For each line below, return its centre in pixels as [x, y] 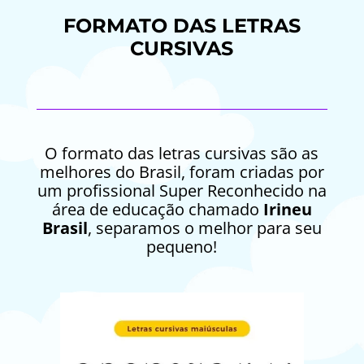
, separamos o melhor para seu [204, 228]
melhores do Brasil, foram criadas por [182, 172]
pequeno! [182, 247]
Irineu [285, 210]
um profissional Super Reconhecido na [182, 191]
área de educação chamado [155, 210]
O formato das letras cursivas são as [182, 154]
